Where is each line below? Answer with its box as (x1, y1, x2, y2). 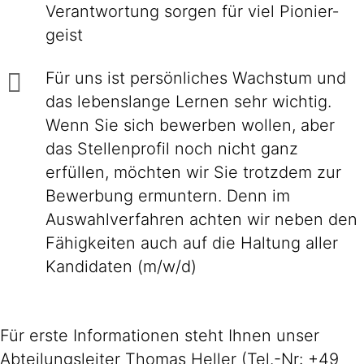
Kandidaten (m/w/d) (45, 257, 197, 276)
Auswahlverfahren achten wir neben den (45, 210, 357, 229)
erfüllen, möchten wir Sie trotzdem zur (45, 162, 341, 182)
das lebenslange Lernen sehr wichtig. (45, 92, 331, 111)
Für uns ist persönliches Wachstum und (45, 68, 346, 88)
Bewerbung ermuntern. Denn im (45, 186, 290, 206)
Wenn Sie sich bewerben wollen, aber (45, 115, 335, 135)
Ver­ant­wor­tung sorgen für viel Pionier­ (45, 2, 338, 21)
